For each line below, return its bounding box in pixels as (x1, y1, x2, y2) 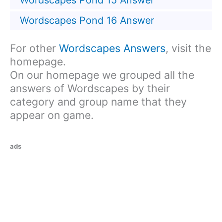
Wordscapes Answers (59, 42, 166, 55)
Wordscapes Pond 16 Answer (19, 14, 154, 26)
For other (10, 42, 59, 55)
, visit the (166, 42, 211, 55)
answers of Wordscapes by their (10, 82, 170, 95)
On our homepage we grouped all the (10, 68, 194, 82)
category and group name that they (10, 95, 187, 109)
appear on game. (10, 109, 94, 122)
